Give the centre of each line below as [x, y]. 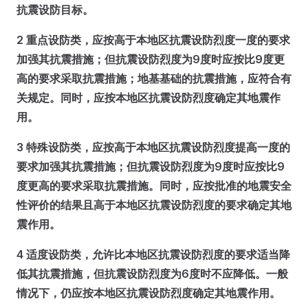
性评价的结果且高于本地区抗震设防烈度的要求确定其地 [154, 205]
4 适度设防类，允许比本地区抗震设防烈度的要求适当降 [153, 254]
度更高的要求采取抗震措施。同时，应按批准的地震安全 [154, 186]
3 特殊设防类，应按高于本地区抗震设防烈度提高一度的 [153, 147]
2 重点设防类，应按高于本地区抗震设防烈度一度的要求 [153, 40]
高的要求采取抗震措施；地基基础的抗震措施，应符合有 [154, 78]
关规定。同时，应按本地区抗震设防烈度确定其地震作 [148, 98]
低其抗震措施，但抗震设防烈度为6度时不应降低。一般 [152, 274]
